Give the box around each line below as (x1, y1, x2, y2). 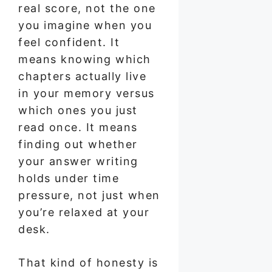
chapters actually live (18, 69, 146, 83)
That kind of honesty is (18, 256, 158, 269)
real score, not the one (18, 1, 156, 15)
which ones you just (18, 103, 138, 117)
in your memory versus (18, 86, 155, 100)
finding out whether (18, 137, 138, 151)
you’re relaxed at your (18, 205, 149, 219)
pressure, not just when (18, 188, 160, 202)
